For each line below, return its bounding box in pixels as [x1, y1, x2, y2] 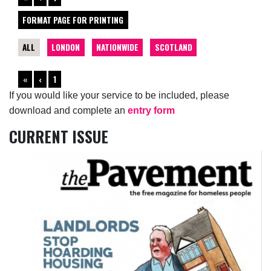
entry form [128, 105, 175, 116]
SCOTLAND [154, 41, 192, 53]
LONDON [51, 41, 80, 53]
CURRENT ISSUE [9, 125, 108, 148]
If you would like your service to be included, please [9, 90, 229, 101]
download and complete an [9, 105, 128, 116]
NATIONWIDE [96, 41, 139, 53]
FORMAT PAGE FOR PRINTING [22, 13, 124, 26]
